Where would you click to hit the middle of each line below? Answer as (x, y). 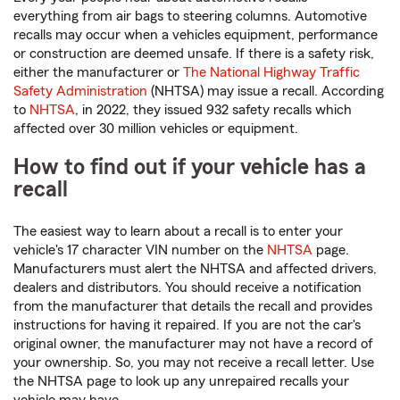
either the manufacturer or (98, 73)
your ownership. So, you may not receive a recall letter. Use (194, 363)
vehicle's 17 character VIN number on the (140, 250)
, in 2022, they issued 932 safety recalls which (213, 110)
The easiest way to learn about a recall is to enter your (178, 232)
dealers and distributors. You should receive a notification (187, 288)
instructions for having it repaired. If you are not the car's (187, 325)
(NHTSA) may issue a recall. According (266, 92)
